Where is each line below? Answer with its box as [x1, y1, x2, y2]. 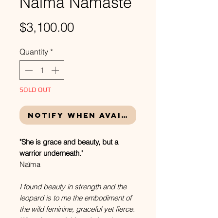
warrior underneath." [19, 148, 83, 158]
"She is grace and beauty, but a [19, 137, 118, 146]
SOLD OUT [19, 86, 51, 93]
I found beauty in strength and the [19, 182, 127, 191]
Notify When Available [27, 110, 152, 120]
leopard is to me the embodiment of [19, 193, 131, 202]
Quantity [19, 47, 48, 56]
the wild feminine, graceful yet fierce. [19, 204, 135, 214]
